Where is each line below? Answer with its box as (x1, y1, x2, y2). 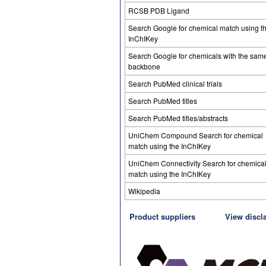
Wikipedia (128, 186, 160, 196)
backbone (128, 61, 160, 71)
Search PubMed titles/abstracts (128, 113, 228, 123)
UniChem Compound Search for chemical (128, 130, 263, 140)
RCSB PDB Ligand (128, 5, 189, 15)
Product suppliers (129, 211, 195, 222)
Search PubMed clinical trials (128, 78, 222, 88)
